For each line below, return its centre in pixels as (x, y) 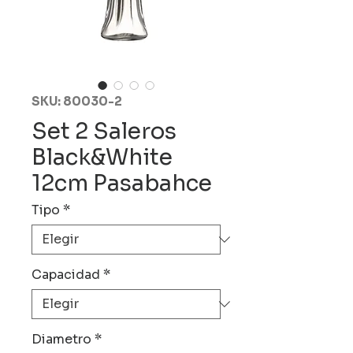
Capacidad (66, 275)
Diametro (61, 339)
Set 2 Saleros (104, 131)
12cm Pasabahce (122, 183)
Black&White (102, 157)
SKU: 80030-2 (77, 101)
